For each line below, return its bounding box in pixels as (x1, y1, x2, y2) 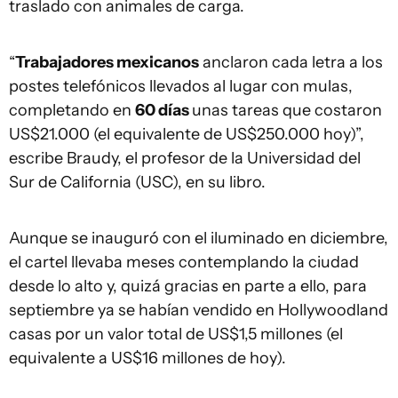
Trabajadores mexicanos (15, 52, 199, 73)
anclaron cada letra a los (199, 52, 383, 73)
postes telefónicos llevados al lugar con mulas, (9, 76, 353, 97)
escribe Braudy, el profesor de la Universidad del (9, 148, 361, 169)
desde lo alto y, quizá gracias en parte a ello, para (9, 276, 367, 297)
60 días (135, 100, 192, 121)
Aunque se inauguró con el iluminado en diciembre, (9, 228, 388, 249)
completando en (9, 100, 135, 121)
